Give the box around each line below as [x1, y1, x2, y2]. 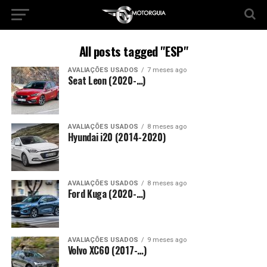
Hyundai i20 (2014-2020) [67, 130, 166, 144]
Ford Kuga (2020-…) [67, 187, 145, 201]
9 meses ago [147, 236, 187, 244]
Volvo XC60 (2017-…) [67, 243, 147, 257]
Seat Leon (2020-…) [67, 73, 145, 88]
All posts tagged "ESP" [79, 42, 188, 60]
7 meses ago [147, 66, 187, 74]
